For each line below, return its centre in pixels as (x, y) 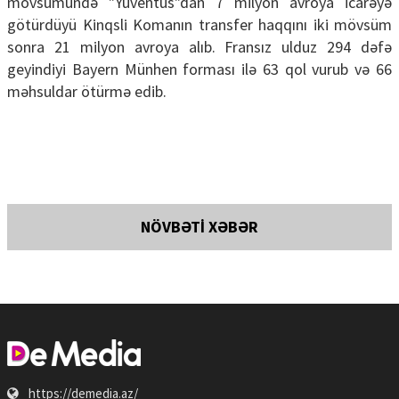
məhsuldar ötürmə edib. (87, 92)
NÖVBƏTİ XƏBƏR (199, 227)
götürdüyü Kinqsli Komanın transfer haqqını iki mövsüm (199, 25)
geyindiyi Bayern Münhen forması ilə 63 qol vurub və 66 (199, 69)
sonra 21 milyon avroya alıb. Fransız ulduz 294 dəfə (199, 47)
